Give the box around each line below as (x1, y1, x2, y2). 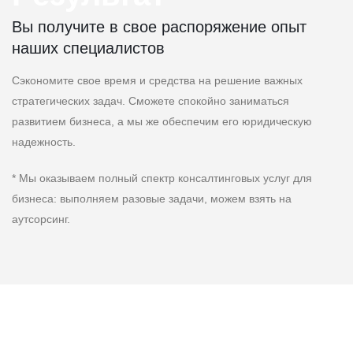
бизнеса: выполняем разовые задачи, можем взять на (12, 192, 292, 206)
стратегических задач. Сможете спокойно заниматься (12, 95, 289, 108)
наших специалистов (12, 39, 165, 58)
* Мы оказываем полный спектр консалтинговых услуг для (12, 172, 312, 185)
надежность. (12, 136, 76, 149)
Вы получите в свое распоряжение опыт (12, 18, 307, 36)
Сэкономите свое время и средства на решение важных (12, 74, 303, 87)
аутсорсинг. (12, 213, 70, 226)
